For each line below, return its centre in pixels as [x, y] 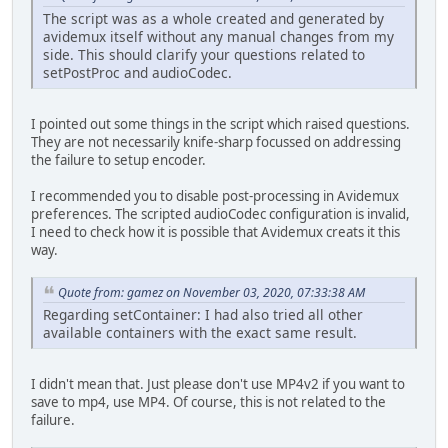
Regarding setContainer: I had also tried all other [203, 315]
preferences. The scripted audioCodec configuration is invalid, [220, 213]
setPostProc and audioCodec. [137, 72]
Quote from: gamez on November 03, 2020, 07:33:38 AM [211, 292]
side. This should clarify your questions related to [204, 54]
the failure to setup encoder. [118, 159]
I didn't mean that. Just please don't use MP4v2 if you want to [218, 384]
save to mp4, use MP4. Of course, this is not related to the [208, 402]
